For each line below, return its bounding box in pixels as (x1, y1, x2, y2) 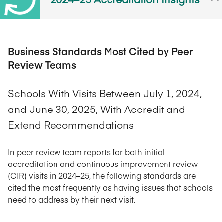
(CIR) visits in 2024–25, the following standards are (8, 170, 196, 181)
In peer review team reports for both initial (8, 146, 165, 158)
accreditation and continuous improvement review (8, 158, 198, 169)
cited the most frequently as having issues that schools (8, 182, 213, 193)
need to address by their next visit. (8, 194, 135, 205)
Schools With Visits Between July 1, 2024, (8, 86, 202, 100)
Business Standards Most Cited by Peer (8, 44, 193, 58)
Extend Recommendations (8, 117, 134, 131)
